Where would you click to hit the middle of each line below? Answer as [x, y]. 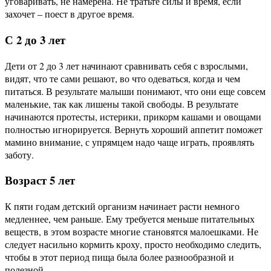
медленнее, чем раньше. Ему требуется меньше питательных [130, 219]
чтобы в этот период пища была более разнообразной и [119, 257]
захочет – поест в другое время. [70, 14]
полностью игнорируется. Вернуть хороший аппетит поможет [134, 129]
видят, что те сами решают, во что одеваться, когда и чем [122, 78]
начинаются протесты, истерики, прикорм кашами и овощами [133, 116]
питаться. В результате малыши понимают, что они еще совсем [135, 91]
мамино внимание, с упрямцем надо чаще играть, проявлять [129, 142]
